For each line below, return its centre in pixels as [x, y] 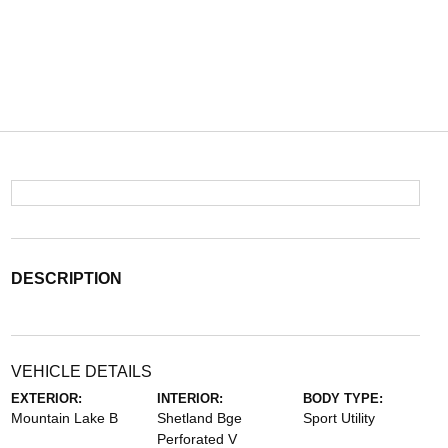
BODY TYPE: [343, 398]
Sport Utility [339, 418]
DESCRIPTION [66, 278]
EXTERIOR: [46, 398]
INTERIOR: [189, 398]
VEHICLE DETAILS [81, 371]
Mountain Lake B [64, 418]
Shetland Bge [199, 418]
